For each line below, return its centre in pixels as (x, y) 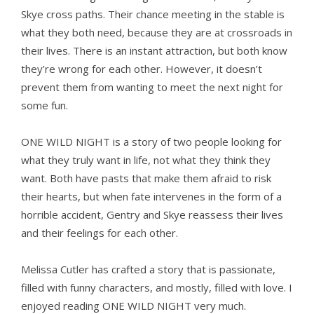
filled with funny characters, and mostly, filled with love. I (157, 288)
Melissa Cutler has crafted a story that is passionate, (148, 269)
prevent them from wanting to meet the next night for (152, 87)
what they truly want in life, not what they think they (146, 160)
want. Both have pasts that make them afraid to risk (146, 178)
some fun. (45, 105)
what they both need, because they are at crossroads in (157, 33)
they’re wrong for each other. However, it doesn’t (142, 69)
